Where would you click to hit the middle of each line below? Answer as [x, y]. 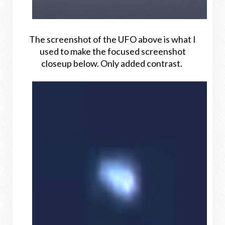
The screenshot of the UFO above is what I [113, 39]
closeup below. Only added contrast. [113, 63]
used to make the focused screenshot [113, 51]
